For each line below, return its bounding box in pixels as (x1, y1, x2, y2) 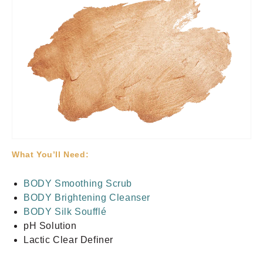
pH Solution (23, 220, 77, 231)
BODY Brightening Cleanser (23, 192, 150, 203)
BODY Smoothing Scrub (23, 178, 132, 188)
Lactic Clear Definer (23, 234, 113, 245)
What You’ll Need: (12, 149, 89, 159)
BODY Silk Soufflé (23, 206, 107, 217)
